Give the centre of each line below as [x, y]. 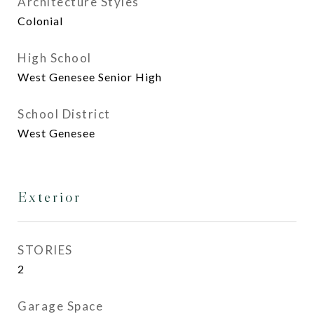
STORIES [45, 250]
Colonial [40, 21]
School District [64, 114]
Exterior [49, 197]
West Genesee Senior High [90, 77]
